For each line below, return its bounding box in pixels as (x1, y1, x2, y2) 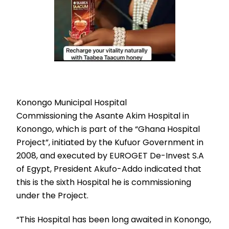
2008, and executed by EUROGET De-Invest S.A (16, 149, 204, 162)
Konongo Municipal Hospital (16, 96, 127, 108)
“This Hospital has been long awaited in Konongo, (16, 213, 212, 225)
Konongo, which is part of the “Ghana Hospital (16, 123, 200, 135)
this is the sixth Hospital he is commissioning (16, 176, 192, 188)
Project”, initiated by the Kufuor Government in (16, 136, 204, 148)
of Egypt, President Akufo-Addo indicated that (16, 163, 202, 175)
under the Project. (16, 189, 89, 201)
